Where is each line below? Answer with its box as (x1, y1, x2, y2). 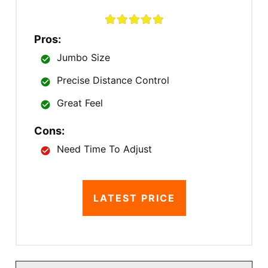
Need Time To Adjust (57, 143, 152, 156)
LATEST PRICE (93, 192, 175, 205)
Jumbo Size (57, 51, 110, 64)
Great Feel (57, 97, 103, 109)
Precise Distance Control (57, 74, 169, 87)
